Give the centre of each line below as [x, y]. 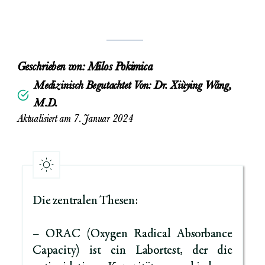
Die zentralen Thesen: [85, 202]
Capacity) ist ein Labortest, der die [132, 251]
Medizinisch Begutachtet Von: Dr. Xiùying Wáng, [132, 87]
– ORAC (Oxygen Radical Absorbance [132, 235]
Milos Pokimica [120, 69]
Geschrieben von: [52, 69]
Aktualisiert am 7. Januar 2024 [75, 120]
